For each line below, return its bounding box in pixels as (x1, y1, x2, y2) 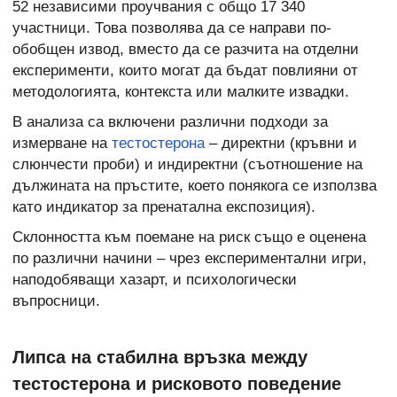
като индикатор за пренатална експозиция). (12, 198, 315, 216)
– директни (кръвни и (205, 135, 357, 152)
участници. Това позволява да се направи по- (12, 19, 331, 36)
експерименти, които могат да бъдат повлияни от (12, 61, 358, 79)
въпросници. (12, 292, 100, 310)
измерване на (12, 135, 112, 152)
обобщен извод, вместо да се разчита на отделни (12, 40, 359, 58)
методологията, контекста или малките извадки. (12, 82, 349, 100)
